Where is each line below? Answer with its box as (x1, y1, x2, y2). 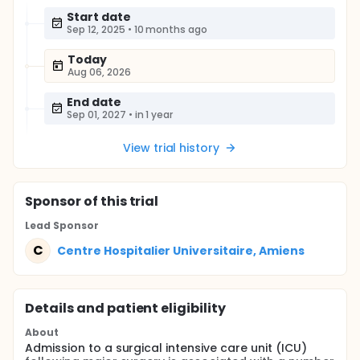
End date (67, 94, 121, 110)
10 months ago (133, 22, 208, 36)
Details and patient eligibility (25, 299, 227, 317)
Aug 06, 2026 (67, 65, 131, 79)
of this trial (80, 192, 159, 211)
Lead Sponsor (25, 219, 99, 232)
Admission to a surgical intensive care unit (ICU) (25, 340, 307, 356)
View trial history (122, 140, 220, 156)
